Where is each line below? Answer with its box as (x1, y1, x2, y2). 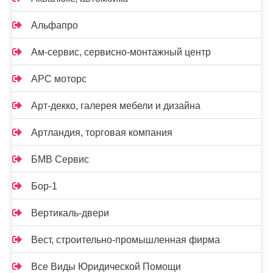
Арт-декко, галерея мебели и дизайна (31, 100, 200, 111)
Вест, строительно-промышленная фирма (31, 234, 220, 245)
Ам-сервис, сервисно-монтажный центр (31, 46, 211, 57)
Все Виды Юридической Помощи (31, 261, 181, 272)
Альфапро (31, 19, 78, 30)
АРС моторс (31, 73, 87, 84)
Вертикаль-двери (31, 207, 109, 218)
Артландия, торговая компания (31, 127, 172, 138)
